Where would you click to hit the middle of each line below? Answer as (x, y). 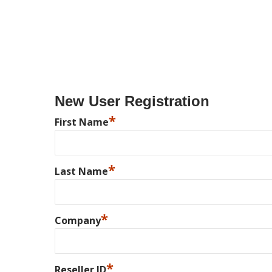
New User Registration (132, 101)
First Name (82, 122)
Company (78, 220)
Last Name (81, 171)
